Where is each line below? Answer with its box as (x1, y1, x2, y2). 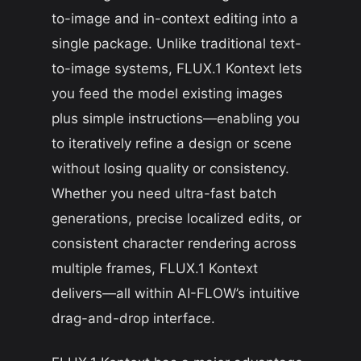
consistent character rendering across (52, 234, 297, 251)
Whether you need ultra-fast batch (52, 185, 276, 201)
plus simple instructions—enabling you (52, 110, 300, 127)
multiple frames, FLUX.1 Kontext (52, 259, 258, 276)
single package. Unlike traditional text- (52, 35, 301, 52)
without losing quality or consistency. (52, 160, 289, 176)
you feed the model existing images (52, 85, 283, 102)
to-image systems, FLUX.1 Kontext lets (52, 60, 302, 77)
